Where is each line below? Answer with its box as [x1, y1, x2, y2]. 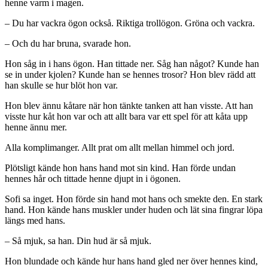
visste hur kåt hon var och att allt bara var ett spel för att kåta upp [5, 111, 248, 122]
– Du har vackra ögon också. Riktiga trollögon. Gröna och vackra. [5, 18, 255, 29]
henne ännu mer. [5, 122, 67, 133]
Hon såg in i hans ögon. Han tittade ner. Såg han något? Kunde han [5, 59, 259, 69]
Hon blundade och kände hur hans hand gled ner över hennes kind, [5, 256, 258, 267]
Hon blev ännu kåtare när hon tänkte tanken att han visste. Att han [5, 100, 253, 111]
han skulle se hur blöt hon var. [5, 80, 118, 91]
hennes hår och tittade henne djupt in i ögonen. [5, 173, 181, 184]
